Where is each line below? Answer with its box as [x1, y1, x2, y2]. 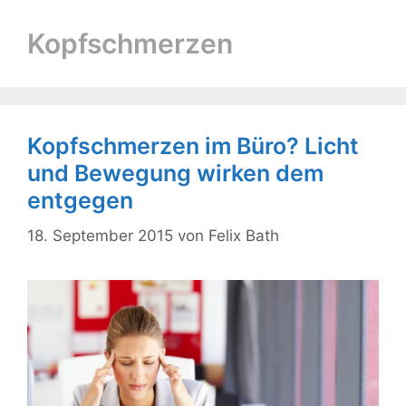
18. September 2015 [27, 226, 173, 245]
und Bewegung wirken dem [27, 159, 324, 187]
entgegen [27, 187, 133, 214]
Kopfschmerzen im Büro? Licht [27, 132, 359, 159]
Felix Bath [208, 226, 279, 245]
